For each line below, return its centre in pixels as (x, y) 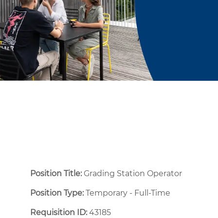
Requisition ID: (59, 212)
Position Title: (57, 173)
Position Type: (57, 193)
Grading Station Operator (134, 173)
